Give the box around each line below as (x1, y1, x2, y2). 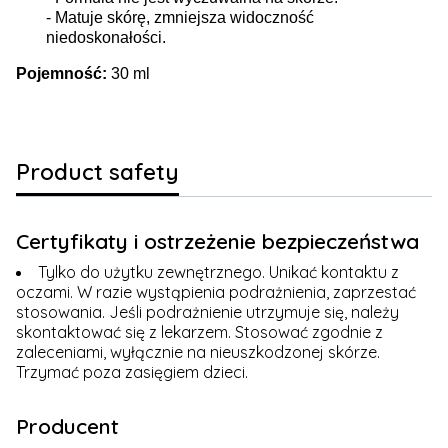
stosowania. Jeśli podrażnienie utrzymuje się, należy (16, 301, 399, 322)
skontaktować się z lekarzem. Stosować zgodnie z (16, 321, 383, 342)
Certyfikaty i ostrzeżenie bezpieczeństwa (16, 227, 419, 254)
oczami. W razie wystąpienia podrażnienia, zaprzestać (16, 281, 416, 302)
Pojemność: (16, 64, 111, 82)
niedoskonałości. (46, 28, 166, 46)
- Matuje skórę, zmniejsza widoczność (46, 8, 314, 26)
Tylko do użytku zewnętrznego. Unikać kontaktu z (38, 261, 399, 282)
